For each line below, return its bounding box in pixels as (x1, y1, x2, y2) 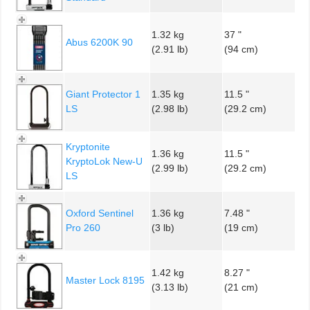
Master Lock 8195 (66, 274, 145, 286)
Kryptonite (66, 140, 110, 152)
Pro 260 (66, 221, 100, 233)
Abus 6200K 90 (66, 36, 133, 48)
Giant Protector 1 (66, 88, 140, 100)
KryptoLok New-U (66, 155, 143, 167)
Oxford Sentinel (66, 207, 134, 219)
